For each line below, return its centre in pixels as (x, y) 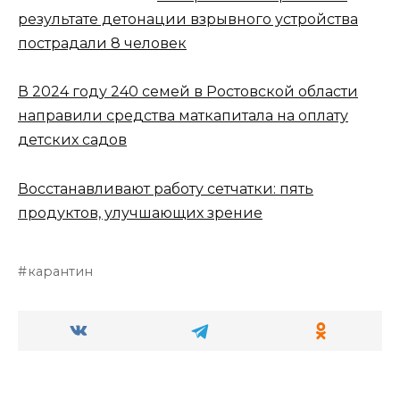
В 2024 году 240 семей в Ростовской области (188, 92)
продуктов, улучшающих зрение (140, 212)
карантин (61, 271)
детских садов (72, 140)
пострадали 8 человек (102, 44)
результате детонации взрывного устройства (188, 20)
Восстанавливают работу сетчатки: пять (166, 188)
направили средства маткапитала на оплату (183, 116)
